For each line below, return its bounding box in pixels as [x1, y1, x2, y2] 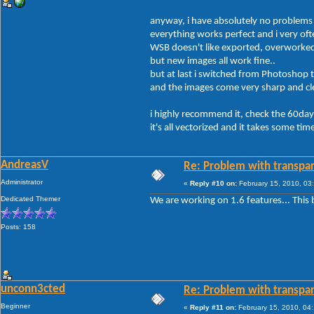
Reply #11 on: [190, 303, 236, 311]
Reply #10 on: [190, 179, 237, 187]
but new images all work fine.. [150, 55, 275, 67]
